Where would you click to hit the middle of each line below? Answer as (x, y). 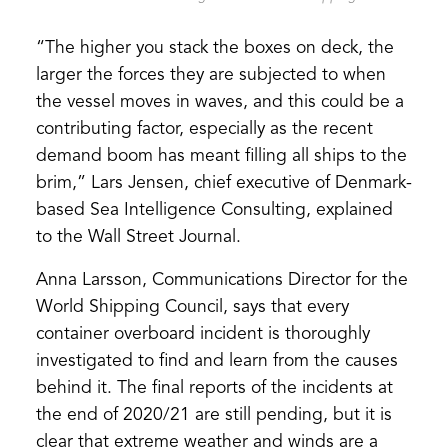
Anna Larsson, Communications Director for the (221, 280)
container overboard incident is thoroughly (202, 334)
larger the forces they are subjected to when (210, 75)
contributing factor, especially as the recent (204, 129)
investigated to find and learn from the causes (216, 361)
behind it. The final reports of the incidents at (214, 388)
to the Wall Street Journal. (138, 237)
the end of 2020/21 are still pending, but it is (213, 415)
